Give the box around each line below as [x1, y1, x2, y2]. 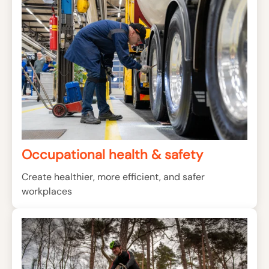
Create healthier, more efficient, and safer [22, 170, 205, 183]
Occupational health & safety [22, 145, 203, 163]
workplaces [22, 184, 72, 198]
